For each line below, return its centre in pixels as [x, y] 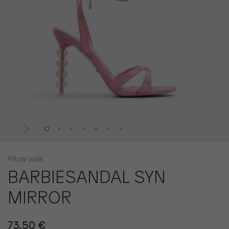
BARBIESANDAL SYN [87, 178]
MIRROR [40, 199]
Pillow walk [25, 160]
